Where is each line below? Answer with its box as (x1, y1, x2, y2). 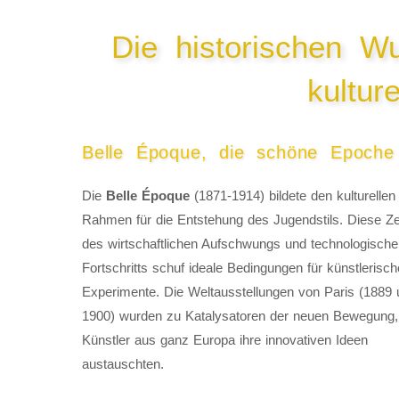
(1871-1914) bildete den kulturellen (190, 188, 395, 204)
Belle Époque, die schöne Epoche (82, 142, 395, 163)
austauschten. (82, 356, 164, 372)
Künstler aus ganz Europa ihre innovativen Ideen (82, 332, 368, 348)
